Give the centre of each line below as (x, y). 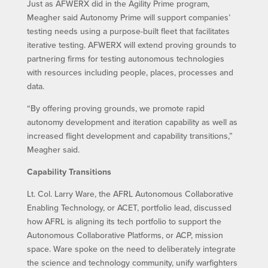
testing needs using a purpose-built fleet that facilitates (128, 31)
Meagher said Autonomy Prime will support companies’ (128, 17)
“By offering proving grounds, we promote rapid (115, 108)
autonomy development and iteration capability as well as (132, 122)
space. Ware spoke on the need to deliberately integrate (131, 249)
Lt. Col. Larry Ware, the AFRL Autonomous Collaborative (130, 194)
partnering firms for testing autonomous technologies (125, 58)
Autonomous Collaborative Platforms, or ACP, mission (125, 235)
